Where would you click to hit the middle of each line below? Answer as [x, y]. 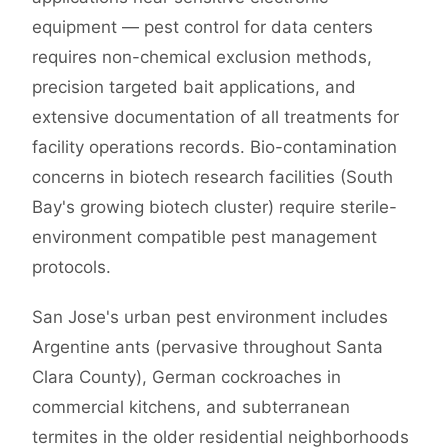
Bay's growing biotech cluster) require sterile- [214, 207]
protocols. [71, 267]
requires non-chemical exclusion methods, [202, 57]
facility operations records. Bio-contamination [214, 147]
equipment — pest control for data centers [202, 27]
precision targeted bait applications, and [194, 87]
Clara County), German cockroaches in [186, 377]
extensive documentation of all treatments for [215, 117]
